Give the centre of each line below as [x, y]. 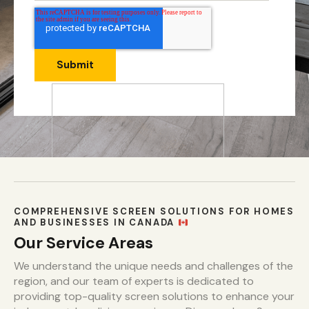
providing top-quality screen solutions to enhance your [154, 297]
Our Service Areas [83, 243]
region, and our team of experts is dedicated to [134, 281]
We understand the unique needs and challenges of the [153, 266]
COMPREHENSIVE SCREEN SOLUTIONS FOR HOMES [154, 212]
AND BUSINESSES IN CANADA [96, 223]
